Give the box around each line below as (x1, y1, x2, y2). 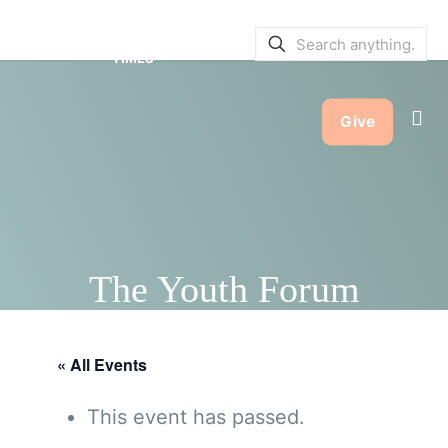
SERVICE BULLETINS (31, 22, 165, 38)
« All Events (56, 353, 147, 376)
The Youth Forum (88, 268, 360, 310)
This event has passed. (86, 405, 305, 429)
